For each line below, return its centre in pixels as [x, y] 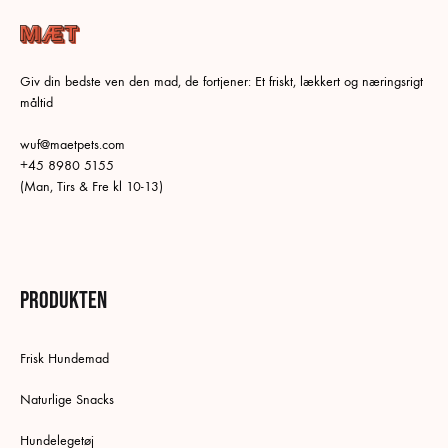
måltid [36, 102]
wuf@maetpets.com [72, 144]
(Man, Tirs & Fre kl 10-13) [91, 186]
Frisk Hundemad [64, 358]
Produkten [63, 300]
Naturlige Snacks [67, 399]
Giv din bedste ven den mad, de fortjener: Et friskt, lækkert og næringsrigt [221, 81]
